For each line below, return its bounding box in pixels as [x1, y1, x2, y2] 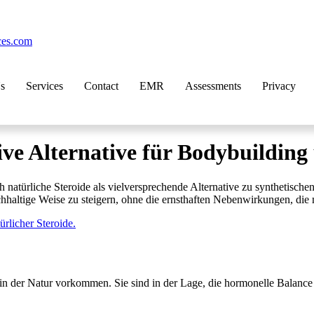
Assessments [185, 80, 241, 92]
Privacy [262, 80, 296, 92]
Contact [84, 80, 118, 92]
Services [26, 80, 63, 92]
